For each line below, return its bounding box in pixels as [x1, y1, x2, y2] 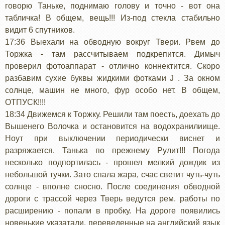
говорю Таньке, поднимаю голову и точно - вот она [5, 1, 220, 10]
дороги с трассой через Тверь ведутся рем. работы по [5, 194, 220, 203]
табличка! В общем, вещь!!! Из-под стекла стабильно [5, 13, 220, 22]
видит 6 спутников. [5, 25, 75, 34]
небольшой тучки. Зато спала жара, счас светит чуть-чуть [5, 170, 220, 179]
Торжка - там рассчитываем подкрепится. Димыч [5, 49, 220, 58]
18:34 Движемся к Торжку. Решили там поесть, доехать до [5, 109, 220, 119]
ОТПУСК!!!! [5, 97, 46, 106]
